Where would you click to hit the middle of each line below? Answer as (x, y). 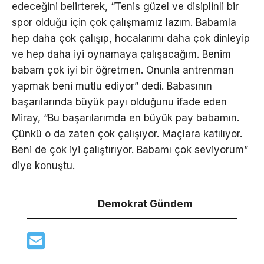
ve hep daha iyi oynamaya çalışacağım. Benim (121, 54)
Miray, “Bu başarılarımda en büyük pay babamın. (126, 118)
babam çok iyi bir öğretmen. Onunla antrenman (123, 70)
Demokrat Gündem (145, 204)
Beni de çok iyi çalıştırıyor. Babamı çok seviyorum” (130, 149)
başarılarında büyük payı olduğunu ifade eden (119, 102)
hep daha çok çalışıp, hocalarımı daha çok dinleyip (131, 38)
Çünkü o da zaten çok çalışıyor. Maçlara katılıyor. (127, 133)
